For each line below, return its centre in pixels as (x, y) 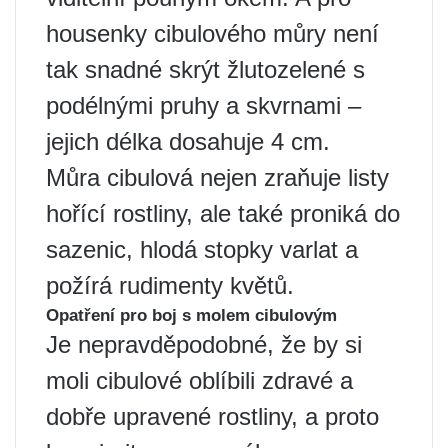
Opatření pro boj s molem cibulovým (191, 316)
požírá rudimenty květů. (170, 286)
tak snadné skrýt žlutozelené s (205, 70)
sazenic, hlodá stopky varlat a (202, 250)
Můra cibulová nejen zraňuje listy (217, 178)
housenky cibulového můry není (212, 34)
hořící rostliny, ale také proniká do (223, 214)
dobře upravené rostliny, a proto (212, 417)
